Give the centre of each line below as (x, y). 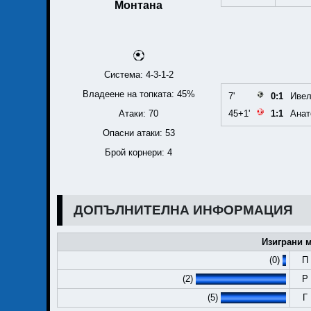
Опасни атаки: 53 (138, 133)
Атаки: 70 (139, 114)
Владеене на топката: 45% (138, 94)
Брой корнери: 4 (139, 152)
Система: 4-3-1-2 (138, 75)
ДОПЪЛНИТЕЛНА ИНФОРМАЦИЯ (183, 210)
